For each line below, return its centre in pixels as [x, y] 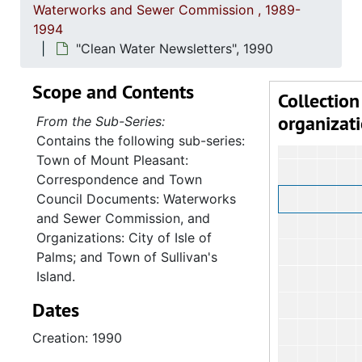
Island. [56, 276]
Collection [319, 101]
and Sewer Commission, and [123, 218]
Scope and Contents [113, 92]
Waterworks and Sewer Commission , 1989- [167, 10]
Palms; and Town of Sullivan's [127, 257]
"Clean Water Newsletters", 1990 [175, 48]
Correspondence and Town [119, 179]
